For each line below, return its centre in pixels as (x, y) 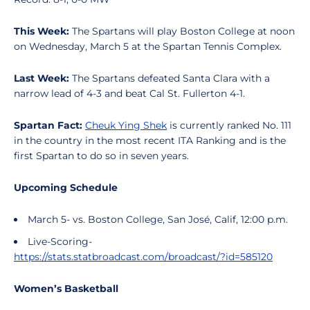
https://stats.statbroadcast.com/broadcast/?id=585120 (143, 257)
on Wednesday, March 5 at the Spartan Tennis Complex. (149, 46)
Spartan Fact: (49, 125)
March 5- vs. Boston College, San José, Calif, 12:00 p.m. (158, 219)
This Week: (43, 31)
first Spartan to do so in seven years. (103, 156)
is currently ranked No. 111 (229, 125)
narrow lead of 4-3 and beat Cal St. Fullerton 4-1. (131, 93)
